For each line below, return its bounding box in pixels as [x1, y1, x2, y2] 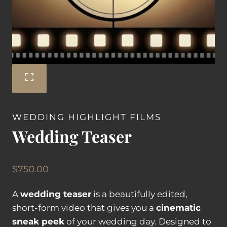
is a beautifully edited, [91, 188, 187, 199]
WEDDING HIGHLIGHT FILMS [12, 112, 161, 123]
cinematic [156, 202, 201, 213]
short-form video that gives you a [12, 202, 156, 213]
